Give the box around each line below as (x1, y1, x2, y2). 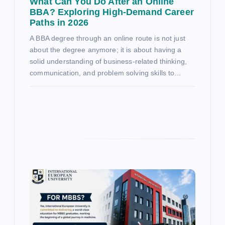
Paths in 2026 (30, 18, 88, 28)
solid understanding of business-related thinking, (30, 57, 187, 66)
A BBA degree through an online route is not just (30, 34, 185, 43)
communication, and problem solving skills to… (30, 69, 182, 77)
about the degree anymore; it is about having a (30, 46, 182, 54)
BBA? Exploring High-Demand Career (30, 7, 194, 18)
